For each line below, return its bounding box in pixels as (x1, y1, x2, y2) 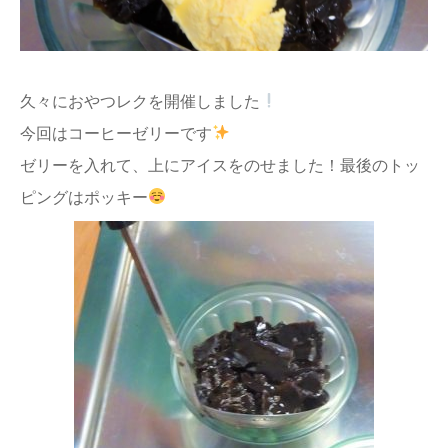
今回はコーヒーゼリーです (20, 124, 212, 142)
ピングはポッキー (20, 188, 148, 206)
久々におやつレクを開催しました (20, 92, 260, 110)
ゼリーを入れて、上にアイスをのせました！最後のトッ (20, 156, 420, 174)
